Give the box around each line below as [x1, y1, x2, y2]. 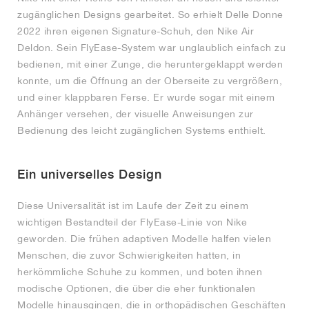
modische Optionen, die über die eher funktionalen [17, 283, 256, 295]
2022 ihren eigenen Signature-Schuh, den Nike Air [17, 26, 254, 37]
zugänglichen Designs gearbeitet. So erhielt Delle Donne [17, 9, 283, 21]
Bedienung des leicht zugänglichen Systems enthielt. [17, 125, 266, 137]
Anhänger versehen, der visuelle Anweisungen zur [17, 108, 254, 120]
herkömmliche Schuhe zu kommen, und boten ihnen [17, 266, 262, 278]
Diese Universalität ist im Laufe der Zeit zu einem [17, 200, 248, 212]
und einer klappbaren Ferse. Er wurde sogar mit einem [17, 92, 275, 103]
